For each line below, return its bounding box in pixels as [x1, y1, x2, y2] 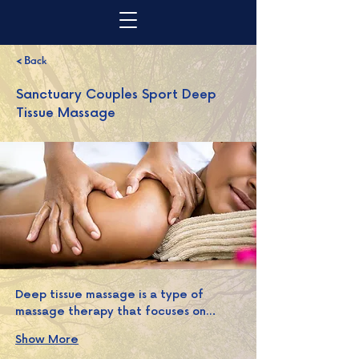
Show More [15, 333, 79, 346]
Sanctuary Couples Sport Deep [16, 87, 216, 103]
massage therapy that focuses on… [15, 305, 216, 318]
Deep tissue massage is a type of [15, 288, 207, 301]
